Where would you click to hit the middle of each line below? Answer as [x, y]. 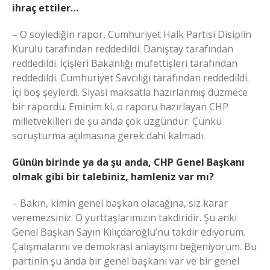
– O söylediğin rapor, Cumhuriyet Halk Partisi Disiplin [132, 34]
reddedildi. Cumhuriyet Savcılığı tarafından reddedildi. [130, 77]
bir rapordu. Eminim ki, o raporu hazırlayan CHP [120, 106]
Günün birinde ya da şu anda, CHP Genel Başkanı [128, 162]
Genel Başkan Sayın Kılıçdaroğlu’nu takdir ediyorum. [129, 232]
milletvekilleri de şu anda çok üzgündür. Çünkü [117, 121]
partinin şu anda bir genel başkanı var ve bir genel [126, 261]
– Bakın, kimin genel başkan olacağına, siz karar [120, 203]
